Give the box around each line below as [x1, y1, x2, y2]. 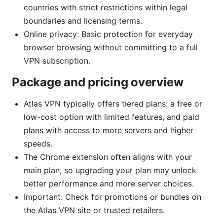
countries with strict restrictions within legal [24, 2, 187, 12]
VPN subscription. [24, 55, 90, 66]
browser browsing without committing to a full [24, 42, 198, 52]
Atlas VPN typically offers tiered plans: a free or [24, 98, 202, 109]
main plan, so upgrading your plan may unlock [24, 165, 196, 175]
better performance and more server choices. [24, 178, 194, 188]
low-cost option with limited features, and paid [24, 111, 199, 122]
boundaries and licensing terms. [24, 15, 142, 26]
